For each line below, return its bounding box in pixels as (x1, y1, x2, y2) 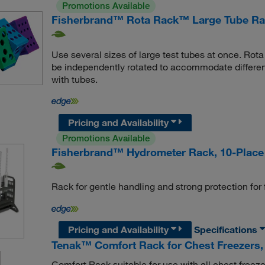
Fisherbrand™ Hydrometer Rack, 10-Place (51, 145, 264, 159)
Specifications (194, 224, 260, 236)
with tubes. (51, 73, 98, 85)
